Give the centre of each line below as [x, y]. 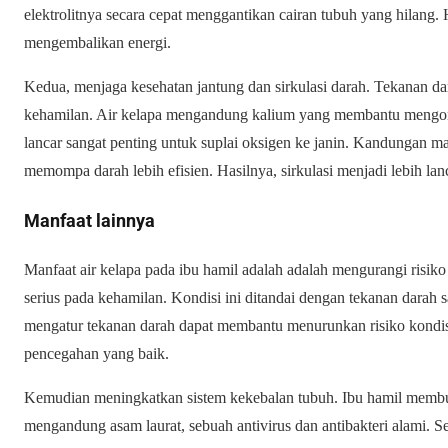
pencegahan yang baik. [96, 354]
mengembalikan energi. [97, 43]
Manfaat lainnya [89, 221]
